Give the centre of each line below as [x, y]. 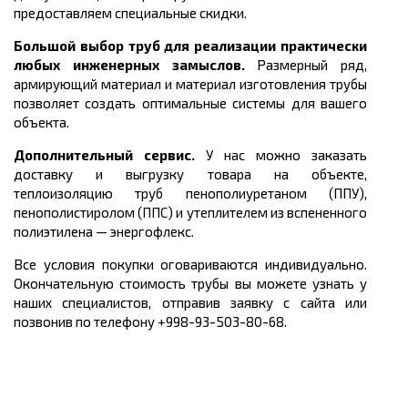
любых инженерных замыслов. [136, 65]
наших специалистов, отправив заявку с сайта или [190, 303]
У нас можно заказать [286, 155]
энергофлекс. [159, 232]
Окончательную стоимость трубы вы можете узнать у [190, 284]
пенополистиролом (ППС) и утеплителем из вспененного [190, 213]
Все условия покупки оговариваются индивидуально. [190, 265]
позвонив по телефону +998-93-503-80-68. [150, 322]
